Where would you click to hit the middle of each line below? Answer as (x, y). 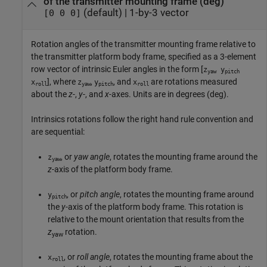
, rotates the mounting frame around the (184, 157)
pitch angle (100, 195)
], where (62, 82)
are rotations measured (193, 82)
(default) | (105, 13)
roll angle (93, 257)
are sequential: (58, 132)
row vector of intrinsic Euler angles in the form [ (117, 69)
